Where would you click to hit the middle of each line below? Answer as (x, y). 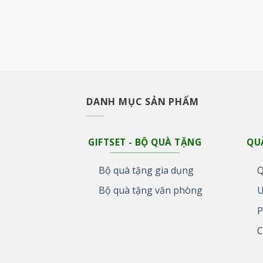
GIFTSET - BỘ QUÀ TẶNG (145, 142)
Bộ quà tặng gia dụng (146, 170)
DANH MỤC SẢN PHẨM (143, 101)
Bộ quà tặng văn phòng (150, 190)
